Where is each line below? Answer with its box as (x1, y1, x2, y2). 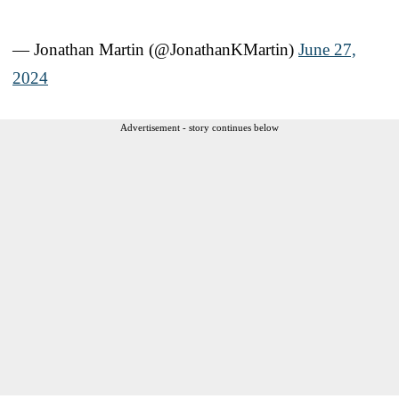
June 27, (298, 39, 356, 59)
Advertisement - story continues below (120, 121, 279, 133)
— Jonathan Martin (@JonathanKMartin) (12, 39, 298, 59)
